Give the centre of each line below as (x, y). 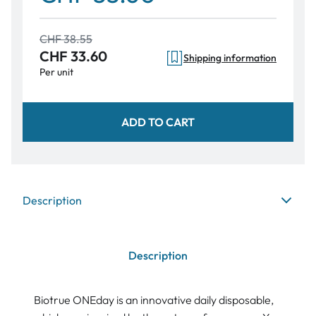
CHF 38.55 (66, 39)
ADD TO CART (158, 122)
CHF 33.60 (73, 56)
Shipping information (230, 58)
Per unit (56, 72)
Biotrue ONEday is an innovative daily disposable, (154, 300)
